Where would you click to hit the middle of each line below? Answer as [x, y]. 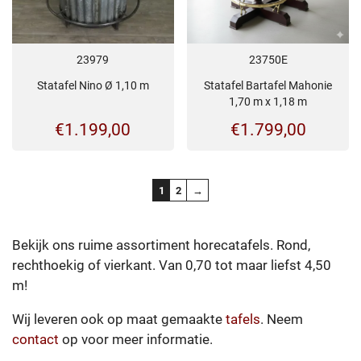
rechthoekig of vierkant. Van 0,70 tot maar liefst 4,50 [172, 266]
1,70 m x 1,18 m [268, 102]
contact [37, 340]
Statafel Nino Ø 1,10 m [93, 86]
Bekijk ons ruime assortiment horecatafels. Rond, [161, 245]
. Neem [282, 320]
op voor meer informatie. [139, 340]
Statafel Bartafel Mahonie [268, 86]
